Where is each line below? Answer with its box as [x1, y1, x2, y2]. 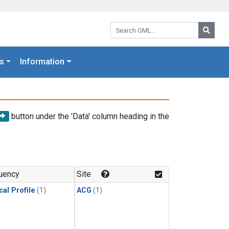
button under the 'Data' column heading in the [9, 111, 169, 121]
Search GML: [110, 20, 155, 30]
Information [20, 57, 65, 67]
